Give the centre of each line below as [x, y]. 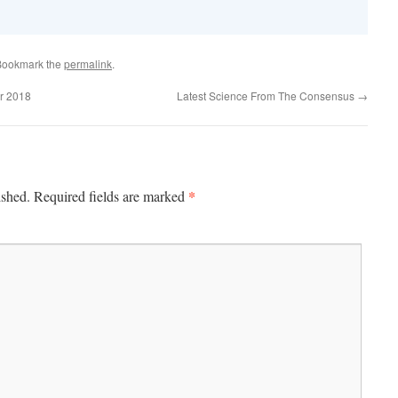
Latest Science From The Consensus [267, 96]
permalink [88, 64]
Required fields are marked [111, 196]
